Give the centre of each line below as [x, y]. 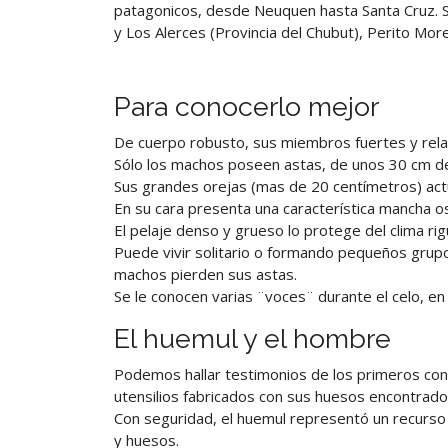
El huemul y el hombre [252, 338]
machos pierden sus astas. [205, 274]
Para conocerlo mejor [246, 106]
